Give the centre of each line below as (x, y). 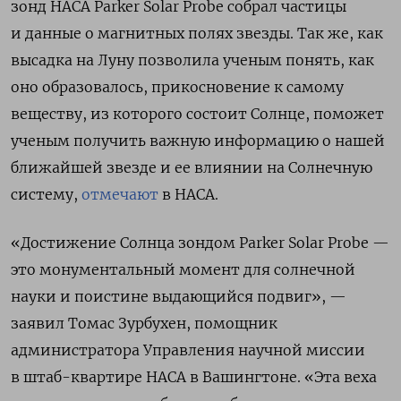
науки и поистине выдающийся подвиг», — (179, 296)
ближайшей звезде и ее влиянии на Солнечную (192, 167)
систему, (46, 194)
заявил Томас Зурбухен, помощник (144, 323)
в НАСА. (188, 194)
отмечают (120, 194)
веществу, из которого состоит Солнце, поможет (197, 114)
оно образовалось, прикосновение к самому (177, 87)
